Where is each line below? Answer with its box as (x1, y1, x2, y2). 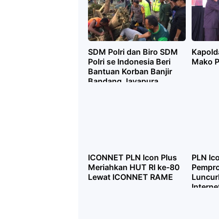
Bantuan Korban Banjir (88, 66, 172, 76)
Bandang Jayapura (88, 76, 158, 86)
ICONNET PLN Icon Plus (88, 153, 177, 162)
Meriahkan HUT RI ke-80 (88, 162, 180, 172)
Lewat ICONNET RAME (88, 172, 173, 182)
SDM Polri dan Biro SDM (88, 47, 178, 57)
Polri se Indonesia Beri (88, 57, 171, 66)
